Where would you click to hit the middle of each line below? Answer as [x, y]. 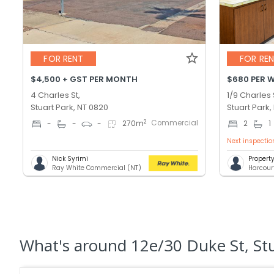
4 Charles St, [56, 95]
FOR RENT [64, 59]
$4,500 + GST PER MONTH [84, 79]
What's [47, 245]
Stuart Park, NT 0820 [70, 107]
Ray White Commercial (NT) [97, 168]
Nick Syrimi [70, 158]
